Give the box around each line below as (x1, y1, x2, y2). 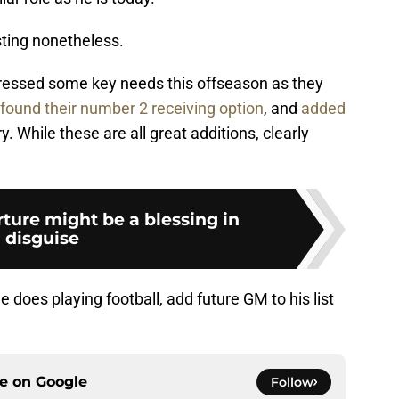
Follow (271, 374, 313, 391)
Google (36, 373, 87, 391)
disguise (4, 227, 79, 249)
